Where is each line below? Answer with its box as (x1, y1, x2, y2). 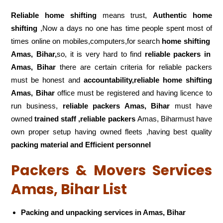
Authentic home (152, 11, 212, 20)
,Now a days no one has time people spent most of (37, 24, 212, 33)
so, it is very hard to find (56, 50, 145, 59)
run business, (11, 102, 63, 111)
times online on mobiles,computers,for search (11, 37, 162, 46)
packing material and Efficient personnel (11, 140, 151, 149)
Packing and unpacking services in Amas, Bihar (21, 208, 186, 217)
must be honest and (11, 76, 84, 85)
